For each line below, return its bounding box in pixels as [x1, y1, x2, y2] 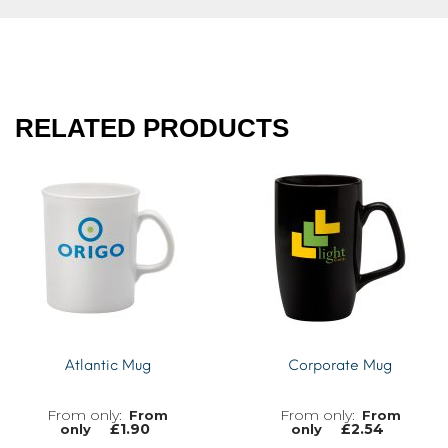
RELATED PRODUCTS [15, 113, 289, 144]
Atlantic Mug [64, 357, 151, 375]
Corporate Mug [288, 357, 393, 375]
